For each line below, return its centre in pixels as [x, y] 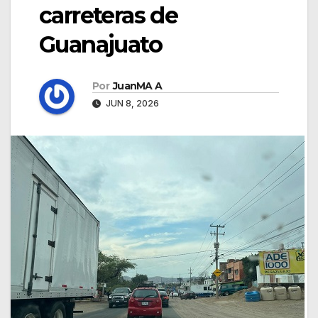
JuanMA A [137, 86]
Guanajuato [100, 45]
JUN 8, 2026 [131, 103]
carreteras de [109, 16]
